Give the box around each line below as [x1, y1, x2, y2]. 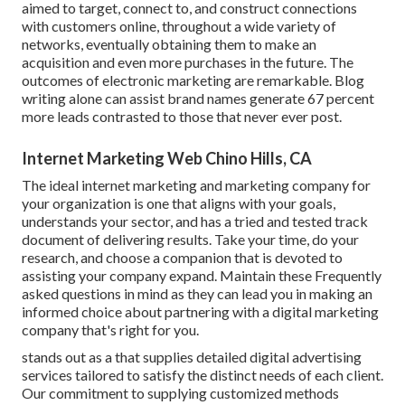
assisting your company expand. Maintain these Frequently [22, 267, 381, 285]
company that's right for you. [22, 321, 199, 339]
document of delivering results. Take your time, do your [22, 231, 359, 249]
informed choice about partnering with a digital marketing [22, 303, 379, 321]
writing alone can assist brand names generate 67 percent [22, 89, 374, 108]
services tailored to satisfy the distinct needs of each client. [22, 366, 383, 384]
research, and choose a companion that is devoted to [22, 249, 343, 267]
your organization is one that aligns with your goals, [22, 194, 335, 212]
